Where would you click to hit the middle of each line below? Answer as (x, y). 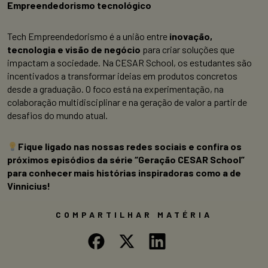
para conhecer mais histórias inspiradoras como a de (124, 173)
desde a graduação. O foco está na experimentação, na (115, 89)
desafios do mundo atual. (57, 115)
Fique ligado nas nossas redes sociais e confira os (130, 147)
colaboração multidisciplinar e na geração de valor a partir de (127, 102)
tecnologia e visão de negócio (74, 50)
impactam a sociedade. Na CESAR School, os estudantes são (130, 63)
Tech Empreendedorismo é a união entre (88, 36)
